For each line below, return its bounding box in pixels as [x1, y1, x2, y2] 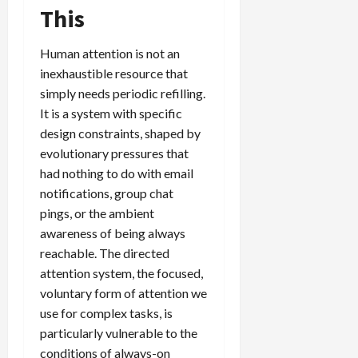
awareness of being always [40, 225, 185, 241]
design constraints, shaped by [40, 125, 201, 141]
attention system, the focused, [40, 265, 203, 280]
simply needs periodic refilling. [40, 85, 205, 101]
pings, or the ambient [40, 205, 154, 221]
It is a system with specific [40, 105, 182, 121]
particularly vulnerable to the [40, 324, 197, 340]
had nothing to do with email [40, 165, 193, 181]
